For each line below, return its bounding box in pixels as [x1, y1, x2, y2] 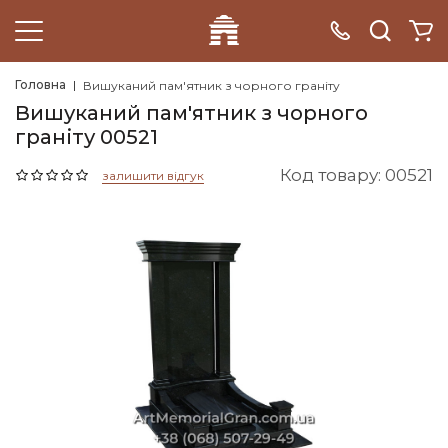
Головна [15, 77, 66, 92]
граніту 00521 [15, 125, 158, 149]
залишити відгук [102, 167, 204, 183]
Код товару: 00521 [280, 165, 433, 185]
